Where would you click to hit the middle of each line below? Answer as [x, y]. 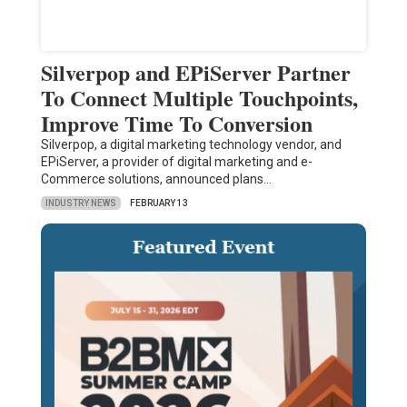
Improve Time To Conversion [176, 124]
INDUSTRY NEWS [80, 203]
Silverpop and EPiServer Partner [195, 73]
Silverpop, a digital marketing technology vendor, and [191, 145]
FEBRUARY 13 [159, 203]
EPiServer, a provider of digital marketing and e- [176, 162]
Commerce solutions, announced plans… [156, 179]
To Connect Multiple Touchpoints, [199, 98]
